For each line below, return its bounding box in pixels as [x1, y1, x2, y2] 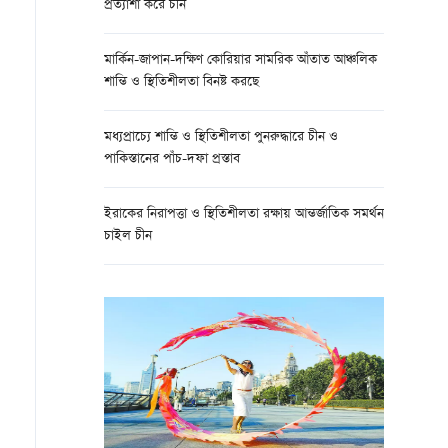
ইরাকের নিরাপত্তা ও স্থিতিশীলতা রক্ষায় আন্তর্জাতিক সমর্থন [104, 204, 384, 225]
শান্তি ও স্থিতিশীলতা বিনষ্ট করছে [104, 72, 259, 93]
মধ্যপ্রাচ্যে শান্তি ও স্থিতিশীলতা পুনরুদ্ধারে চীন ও [104, 127, 338, 148]
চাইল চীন [104, 226, 152, 247]
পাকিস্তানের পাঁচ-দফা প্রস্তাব [104, 149, 240, 170]
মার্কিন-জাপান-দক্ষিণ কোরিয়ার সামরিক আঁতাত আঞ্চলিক [104, 50, 377, 71]
